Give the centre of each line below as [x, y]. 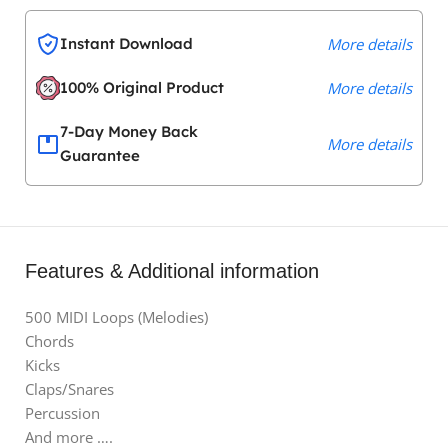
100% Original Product [142, 87]
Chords [49, 340]
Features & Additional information [172, 270]
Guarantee [100, 155]
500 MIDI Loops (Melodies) [116, 316]
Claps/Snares [69, 388]
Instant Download [126, 43]
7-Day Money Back [129, 131]
